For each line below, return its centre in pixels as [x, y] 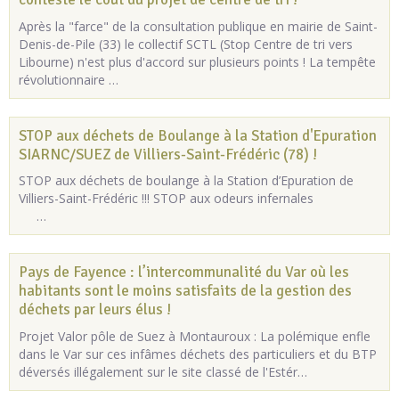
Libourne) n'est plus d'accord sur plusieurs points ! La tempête [197, 61]
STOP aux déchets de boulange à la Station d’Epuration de [186, 181]
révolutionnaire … [69, 79]
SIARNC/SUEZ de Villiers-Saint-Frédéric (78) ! [168, 154]
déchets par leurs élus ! [95, 309]
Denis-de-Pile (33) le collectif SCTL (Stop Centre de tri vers [186, 44]
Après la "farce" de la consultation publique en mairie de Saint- [198, 26]
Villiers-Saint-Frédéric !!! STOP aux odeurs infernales [191, 199]
